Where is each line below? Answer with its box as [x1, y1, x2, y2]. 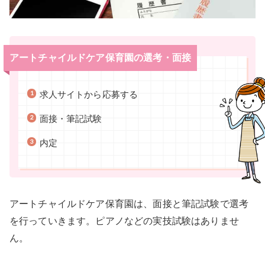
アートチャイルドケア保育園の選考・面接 [9, 53, 192, 63]
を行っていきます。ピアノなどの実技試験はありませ [9, 215, 239, 226]
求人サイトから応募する [39, 90, 138, 100]
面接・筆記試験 [39, 114, 102, 124]
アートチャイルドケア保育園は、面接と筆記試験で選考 [9, 198, 249, 209]
